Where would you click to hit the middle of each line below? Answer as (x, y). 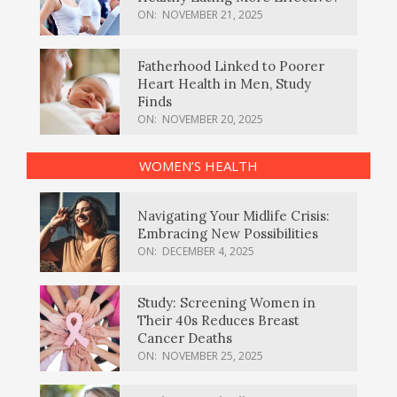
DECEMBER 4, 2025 (208, 251)
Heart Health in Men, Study (224, 84)
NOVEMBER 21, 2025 (213, 14)
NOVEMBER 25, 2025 (213, 356)
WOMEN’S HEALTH (198, 166)
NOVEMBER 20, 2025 (213, 120)
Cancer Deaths (185, 339)
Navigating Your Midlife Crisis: (234, 215)
